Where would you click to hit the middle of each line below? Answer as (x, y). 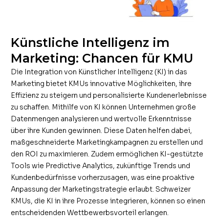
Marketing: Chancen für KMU (102, 58)
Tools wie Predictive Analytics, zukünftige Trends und (101, 166)
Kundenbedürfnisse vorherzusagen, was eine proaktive (103, 177)
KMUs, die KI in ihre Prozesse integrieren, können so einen (108, 201)
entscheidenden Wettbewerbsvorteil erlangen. (90, 213)
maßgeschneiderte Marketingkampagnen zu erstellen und (107, 142)
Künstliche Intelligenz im (90, 43)
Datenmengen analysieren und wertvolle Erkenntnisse (101, 119)
